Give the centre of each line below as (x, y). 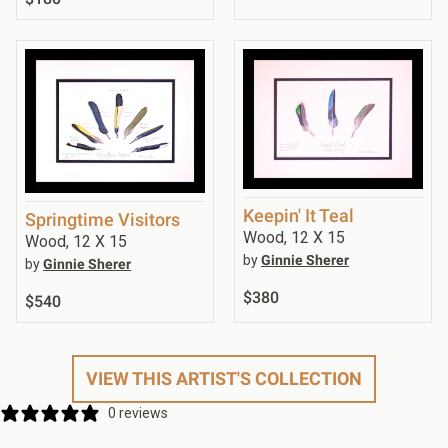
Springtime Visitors (102, 219)
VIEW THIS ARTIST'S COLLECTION (224, 378)
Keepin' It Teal (298, 215)
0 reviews (138, 412)
